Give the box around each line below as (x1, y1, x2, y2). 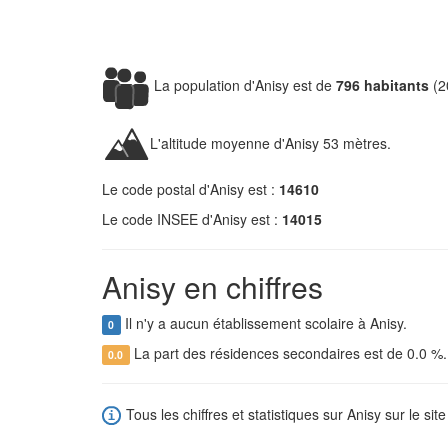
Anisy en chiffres (102, 265, 323, 308)
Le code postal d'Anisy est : (102, 179, 279, 199)
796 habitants (336, 74, 429, 95)
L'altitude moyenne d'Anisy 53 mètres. (150, 132, 391, 153)
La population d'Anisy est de (150, 74, 336, 95)
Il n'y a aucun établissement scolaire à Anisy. (120, 313, 407, 333)
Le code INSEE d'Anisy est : (102, 209, 282, 229)
